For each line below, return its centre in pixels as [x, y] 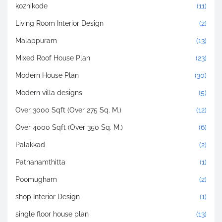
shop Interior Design [48, 196]
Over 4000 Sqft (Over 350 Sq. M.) [69, 127]
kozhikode [31, 6]
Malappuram [36, 40]
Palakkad [30, 144]
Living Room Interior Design [59, 23]
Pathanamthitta [40, 162]
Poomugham [36, 179]
